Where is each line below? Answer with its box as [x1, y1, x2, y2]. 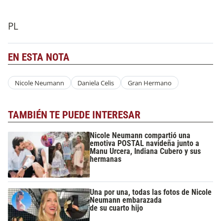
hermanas [90, 154, 122, 164]
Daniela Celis [77, 78, 114, 87]
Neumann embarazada [90, 195, 162, 205]
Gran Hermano [127, 78, 172, 87]
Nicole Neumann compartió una [90, 130, 191, 140]
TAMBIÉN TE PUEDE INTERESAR [8, 109, 141, 121]
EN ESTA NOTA [8, 51, 70, 63]
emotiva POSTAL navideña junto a [90, 138, 200, 148]
